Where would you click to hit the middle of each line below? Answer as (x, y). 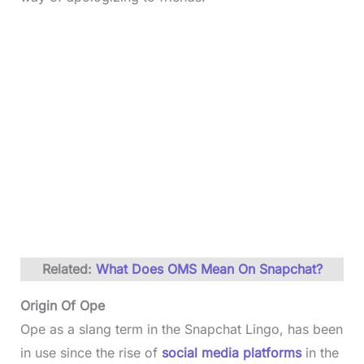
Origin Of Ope (68, 305)
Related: (69, 269)
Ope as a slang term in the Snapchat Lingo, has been (181, 329)
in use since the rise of (91, 353)
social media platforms (231, 353)
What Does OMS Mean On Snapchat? (209, 269)
